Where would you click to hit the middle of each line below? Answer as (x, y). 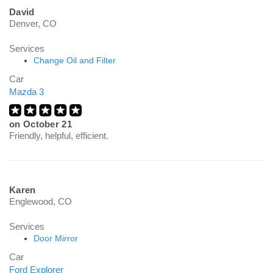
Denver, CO (33, 23)
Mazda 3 (27, 92)
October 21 (47, 124)
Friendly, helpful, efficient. (59, 136)
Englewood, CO (41, 201)
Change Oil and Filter (75, 60)
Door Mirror (56, 238)
